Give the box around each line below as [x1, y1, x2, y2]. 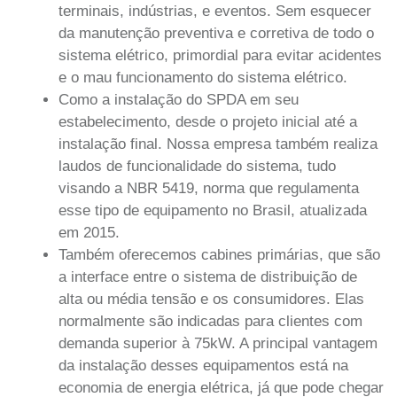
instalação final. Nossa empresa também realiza [58, 136, 378, 153]
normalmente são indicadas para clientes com [58, 313, 362, 331]
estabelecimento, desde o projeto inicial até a [58, 113, 357, 131]
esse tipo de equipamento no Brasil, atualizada [58, 202, 367, 220]
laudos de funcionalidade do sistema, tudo [58, 158, 336, 175]
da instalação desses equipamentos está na [58, 357, 348, 375]
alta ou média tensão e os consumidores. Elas [58, 291, 364, 308]
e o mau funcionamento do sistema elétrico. [58, 69, 347, 87]
